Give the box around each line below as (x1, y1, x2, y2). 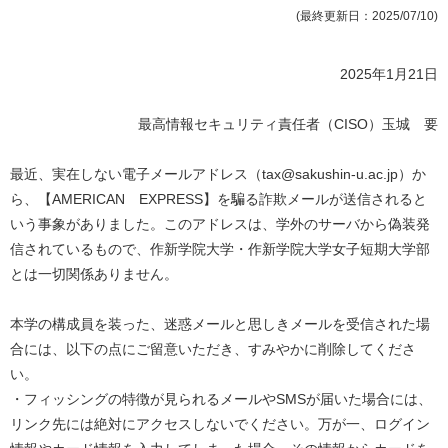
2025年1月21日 (340, 66, 438, 83)
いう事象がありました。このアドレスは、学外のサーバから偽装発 (10, 216, 430, 233)
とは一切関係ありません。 (10, 266, 178, 283)
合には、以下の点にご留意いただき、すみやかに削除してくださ (10, 341, 416, 358)
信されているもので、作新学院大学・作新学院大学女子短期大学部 (10, 241, 430, 258)
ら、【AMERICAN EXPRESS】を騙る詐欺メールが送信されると (10, 191, 427, 208)
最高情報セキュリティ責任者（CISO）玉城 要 (138, 116, 438, 133)
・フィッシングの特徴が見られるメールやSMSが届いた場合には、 (10, 391, 432, 408)
